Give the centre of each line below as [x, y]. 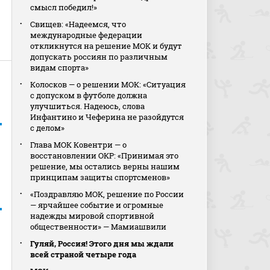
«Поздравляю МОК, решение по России [107, 194]
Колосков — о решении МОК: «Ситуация [108, 84]
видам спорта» [60, 67]
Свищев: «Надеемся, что [78, 24]
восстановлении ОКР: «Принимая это [105, 155]
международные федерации [86, 35]
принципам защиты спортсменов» [100, 177]
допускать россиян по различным [99, 57]
